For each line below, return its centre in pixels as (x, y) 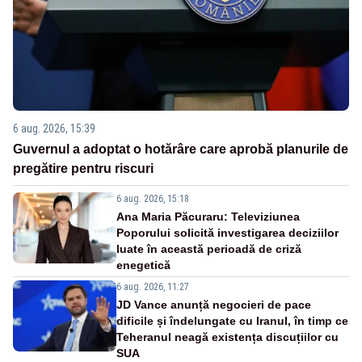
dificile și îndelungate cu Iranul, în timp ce (232, 321)
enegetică (143, 265)
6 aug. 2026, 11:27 (153, 287)
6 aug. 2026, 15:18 (153, 199)
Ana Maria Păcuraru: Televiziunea (208, 217)
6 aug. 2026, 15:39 (54, 129)
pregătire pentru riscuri (83, 169)
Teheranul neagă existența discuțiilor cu (227, 337)
